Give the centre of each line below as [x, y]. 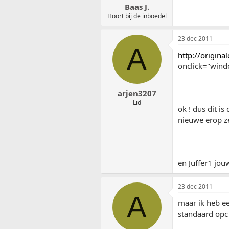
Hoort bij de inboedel [137, 16]
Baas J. [137, 7]
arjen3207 [137, 93]
